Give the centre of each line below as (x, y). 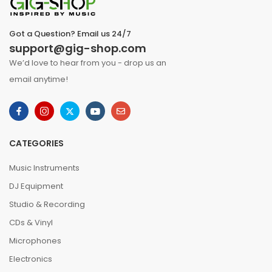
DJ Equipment (36, 186)
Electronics (31, 259)
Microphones (35, 241)
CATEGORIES (36, 143)
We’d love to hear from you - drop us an (88, 63)
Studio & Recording (47, 204)
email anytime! (39, 79)
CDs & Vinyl (31, 223)
